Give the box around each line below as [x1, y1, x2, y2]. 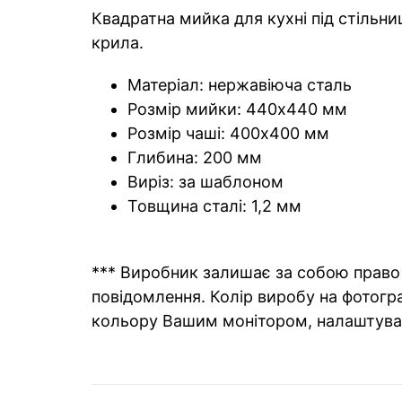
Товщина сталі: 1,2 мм [127, 196, 301, 215]
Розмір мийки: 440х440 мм [127, 99, 347, 118]
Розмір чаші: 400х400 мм [127, 123, 329, 143]
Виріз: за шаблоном [127, 171, 284, 191]
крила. [92, 32, 144, 52]
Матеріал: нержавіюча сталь [127, 74, 352, 94]
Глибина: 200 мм [127, 147, 262, 167]
